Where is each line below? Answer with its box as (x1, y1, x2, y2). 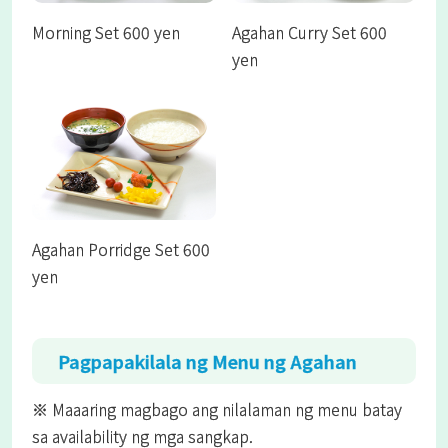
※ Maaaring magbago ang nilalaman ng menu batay (32, 397, 402, 422)
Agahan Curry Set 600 (232, 19, 387, 44)
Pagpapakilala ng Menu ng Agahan (58, 347, 357, 374)
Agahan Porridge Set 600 (32, 236, 210, 261)
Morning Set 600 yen (32, 19, 180, 44)
